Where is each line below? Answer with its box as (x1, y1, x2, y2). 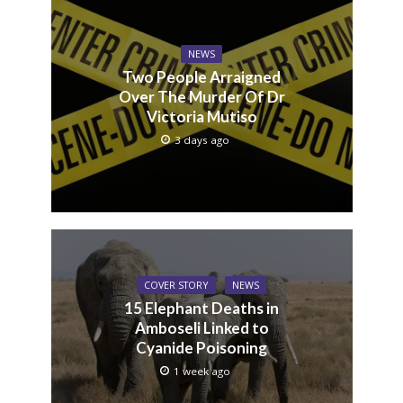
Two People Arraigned (122, 67, 281, 86)
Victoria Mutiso (146, 106, 257, 126)
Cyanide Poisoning (136, 338, 267, 357)
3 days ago (175, 132, 229, 147)
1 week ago (174, 364, 230, 378)
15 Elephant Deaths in (124, 299, 279, 318)
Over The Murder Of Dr (118, 86, 285, 106)
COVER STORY (144, 279, 209, 291)
